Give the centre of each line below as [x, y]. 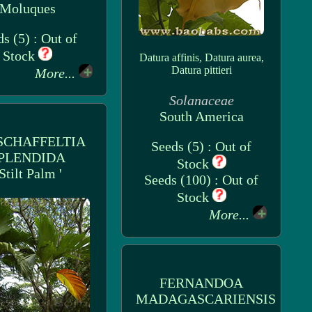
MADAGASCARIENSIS [206, 299]
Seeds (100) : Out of [201, 180]
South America [201, 116]
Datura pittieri [201, 70]
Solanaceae [201, 100]
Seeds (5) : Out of [201, 146]
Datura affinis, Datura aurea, [201, 57]
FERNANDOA [201, 283]
